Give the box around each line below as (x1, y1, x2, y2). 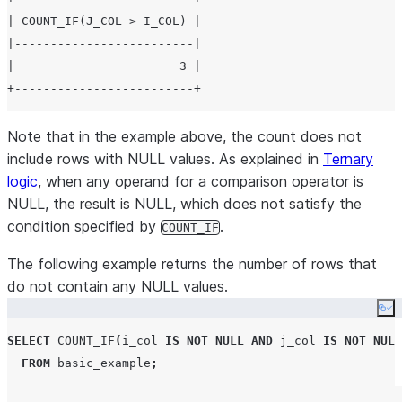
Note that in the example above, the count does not (7, 127, 362, 145)
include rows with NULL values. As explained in (7, 150, 323, 168)
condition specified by (7, 217, 161, 235)
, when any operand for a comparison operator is (38, 172, 363, 190)
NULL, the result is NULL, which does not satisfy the (7, 195, 362, 213)
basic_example (50, 356, 151, 370)
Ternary (323, 150, 373, 168)
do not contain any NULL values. (7, 277, 228, 295)
